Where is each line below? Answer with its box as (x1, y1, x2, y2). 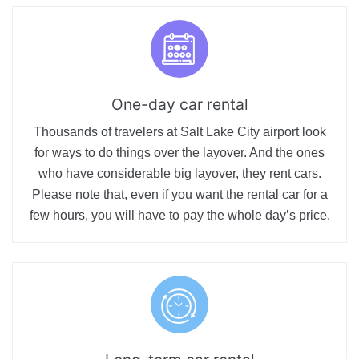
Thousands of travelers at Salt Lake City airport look (33, 125, 326, 139)
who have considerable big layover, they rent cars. (38, 167, 321, 181)
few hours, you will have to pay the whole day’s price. (29, 208, 330, 223)
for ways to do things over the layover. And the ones (34, 146, 325, 160)
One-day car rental (111, 95, 248, 115)
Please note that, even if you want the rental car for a (31, 188, 328, 202)
